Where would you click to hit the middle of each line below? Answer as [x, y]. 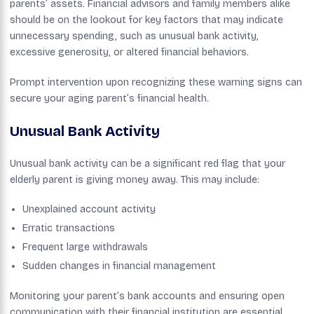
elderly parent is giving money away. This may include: [135, 179]
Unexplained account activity [89, 209]
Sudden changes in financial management [119, 266]
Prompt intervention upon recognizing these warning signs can [156, 82]
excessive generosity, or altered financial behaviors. [129, 52]
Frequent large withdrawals [85, 247]
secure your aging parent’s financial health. [109, 98]
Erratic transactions [69, 228]
